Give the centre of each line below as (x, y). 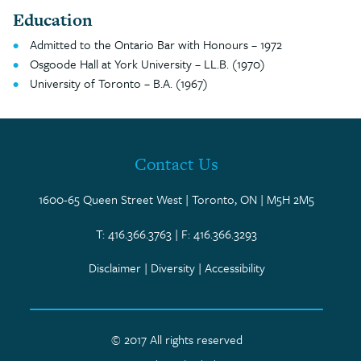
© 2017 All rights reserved (176, 340)
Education (53, 20)
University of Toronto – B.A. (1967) (119, 83)
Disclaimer (114, 268)
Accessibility (234, 268)
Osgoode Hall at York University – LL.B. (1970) (147, 64)
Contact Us (176, 164)
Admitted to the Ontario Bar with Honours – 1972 (156, 44)
